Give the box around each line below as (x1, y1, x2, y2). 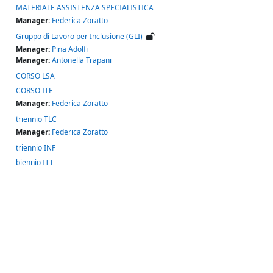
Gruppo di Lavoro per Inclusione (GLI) (16, 30, 143, 41)
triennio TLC (16, 113, 57, 124)
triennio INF (16, 142, 55, 153)
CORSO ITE (16, 85, 53, 96)
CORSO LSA (16, 70, 55, 81)
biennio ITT (16, 157, 54, 168)
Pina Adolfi (52, 43, 88, 54)
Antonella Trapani (52, 54, 112, 65)
